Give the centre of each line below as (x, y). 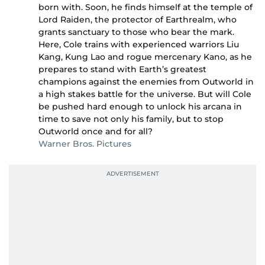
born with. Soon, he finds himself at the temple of (146, 7)
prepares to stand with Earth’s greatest (122, 70)
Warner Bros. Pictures (85, 144)
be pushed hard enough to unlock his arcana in (140, 107)
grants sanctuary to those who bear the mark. (136, 32)
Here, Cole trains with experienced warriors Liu (139, 45)
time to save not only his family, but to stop (131, 119)
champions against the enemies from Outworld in (146, 82)
